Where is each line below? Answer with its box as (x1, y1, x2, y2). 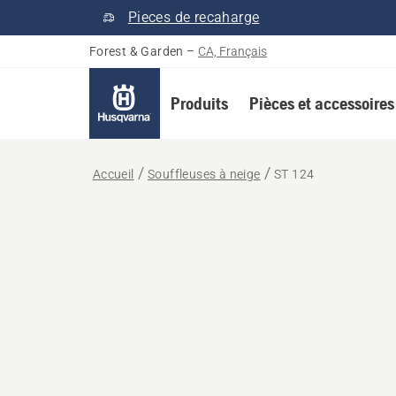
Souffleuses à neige (148, 167, 261, 181)
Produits (170, 93, 228, 113)
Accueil (92, 167, 134, 181)
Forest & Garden (88, 44, 184, 58)
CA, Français (198, 44, 268, 58)
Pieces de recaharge (127, 9, 260, 26)
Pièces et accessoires (248, 93, 394, 113)
